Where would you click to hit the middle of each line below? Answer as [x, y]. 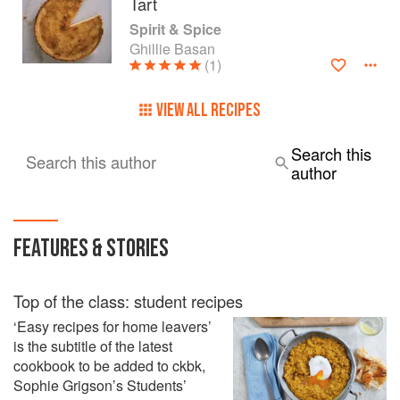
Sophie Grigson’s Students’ [100, 385]
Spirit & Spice [175, 29]
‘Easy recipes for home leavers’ [112, 326]
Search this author [91, 162]
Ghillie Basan [172, 49]
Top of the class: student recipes [128, 301]
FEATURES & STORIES [91, 249]
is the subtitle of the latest [93, 346]
